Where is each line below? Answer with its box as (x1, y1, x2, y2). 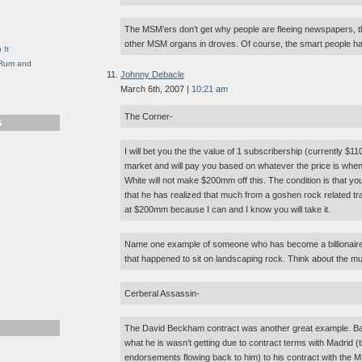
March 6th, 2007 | (120, 84, 192, 95)
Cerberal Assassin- (124, 288, 200, 299)
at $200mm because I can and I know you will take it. (124, 204, 330, 215)
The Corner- (124, 112, 173, 122)
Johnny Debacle (120, 69, 184, 80)
